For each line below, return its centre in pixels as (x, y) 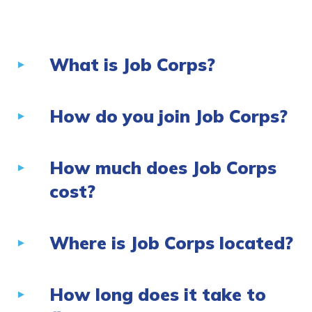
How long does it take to (158, 295)
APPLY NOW (177, 77)
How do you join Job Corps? (169, 116)
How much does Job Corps (163, 168)
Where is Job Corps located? (171, 243)
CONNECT (177, 31)
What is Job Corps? (132, 65)
